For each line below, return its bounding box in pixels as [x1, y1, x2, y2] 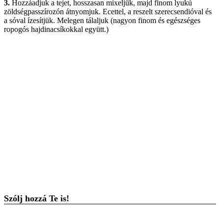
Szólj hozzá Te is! [4, 193, 69, 203]
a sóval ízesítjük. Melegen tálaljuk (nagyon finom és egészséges [4, 16, 200, 25]
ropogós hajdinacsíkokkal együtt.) [4, 25, 109, 33]
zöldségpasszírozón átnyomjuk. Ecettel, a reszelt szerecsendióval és [4, 7, 212, 16]
